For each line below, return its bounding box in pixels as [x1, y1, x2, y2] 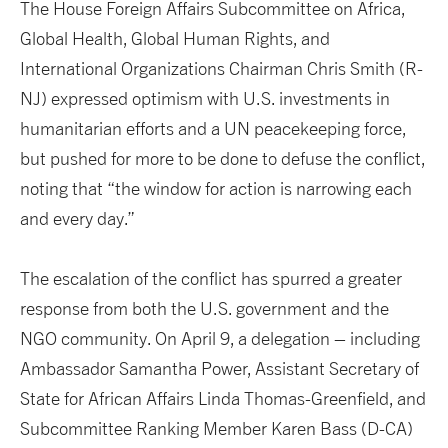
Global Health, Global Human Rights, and [20, 28, 330, 50]
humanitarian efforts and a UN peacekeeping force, [20, 118, 406, 140]
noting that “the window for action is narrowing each [20, 178, 412, 200]
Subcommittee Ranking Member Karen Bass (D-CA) [20, 418, 413, 440]
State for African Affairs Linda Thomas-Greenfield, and [20, 388, 426, 410]
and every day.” [20, 208, 135, 230]
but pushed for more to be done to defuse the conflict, [20, 148, 425, 170]
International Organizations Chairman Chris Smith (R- [20, 58, 423, 80]
